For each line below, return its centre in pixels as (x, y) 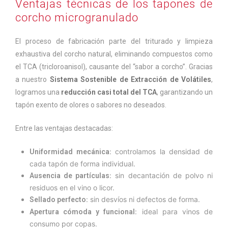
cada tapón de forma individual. (82, 164)
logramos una (38, 92)
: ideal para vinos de (174, 212)
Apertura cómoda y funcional (82, 212)
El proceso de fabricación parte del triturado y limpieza (114, 41)
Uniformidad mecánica (69, 152)
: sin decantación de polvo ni (161, 176)
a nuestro (33, 80)
